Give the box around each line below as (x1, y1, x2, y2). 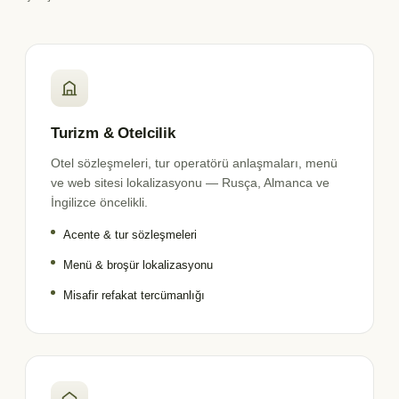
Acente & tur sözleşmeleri (63, 227, 197, 241)
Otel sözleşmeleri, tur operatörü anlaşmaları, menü (51, 155, 338, 170)
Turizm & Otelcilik (51, 124, 175, 142)
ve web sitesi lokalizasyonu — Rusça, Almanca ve (51, 175, 330, 190)
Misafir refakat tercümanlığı (63, 288, 205, 302)
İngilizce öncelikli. (51, 194, 148, 209)
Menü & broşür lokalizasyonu (63, 257, 213, 272)
